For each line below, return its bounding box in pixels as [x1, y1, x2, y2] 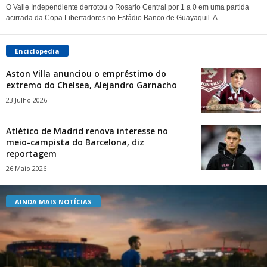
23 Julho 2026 [6, 95, 47, 105]
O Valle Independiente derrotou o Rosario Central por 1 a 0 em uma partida [6, 3, 249, 12]
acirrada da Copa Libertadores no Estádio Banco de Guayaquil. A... [6, 14, 223, 23]
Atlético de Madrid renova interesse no [6, 125, 168, 137]
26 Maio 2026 [6, 164, 46, 173]
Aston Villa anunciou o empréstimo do [6, 68, 166, 80]
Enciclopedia [15, 46, 60, 56]
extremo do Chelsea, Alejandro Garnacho [6, 79, 177, 91]
